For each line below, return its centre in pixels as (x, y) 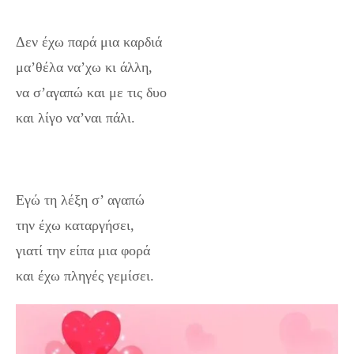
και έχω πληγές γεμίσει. (85, 276)
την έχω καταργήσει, (75, 225)
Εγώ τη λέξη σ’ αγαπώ (80, 200)
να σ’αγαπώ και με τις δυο (91, 92)
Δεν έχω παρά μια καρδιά (89, 42)
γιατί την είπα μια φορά (83, 250)
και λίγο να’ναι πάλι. (75, 118)
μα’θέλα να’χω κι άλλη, (84, 67)
